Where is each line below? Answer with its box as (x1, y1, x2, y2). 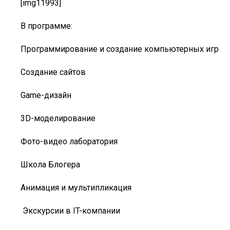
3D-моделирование (21, 113, 95, 123)
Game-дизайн (21, 90, 73, 100)
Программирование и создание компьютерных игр (21, 44, 219, 54)
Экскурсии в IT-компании (21, 206, 120, 216)
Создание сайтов (21, 67, 88, 77)
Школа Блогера (21, 160, 80, 169)
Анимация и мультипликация (21, 183, 131, 193)
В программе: (21, 21, 72, 31)
